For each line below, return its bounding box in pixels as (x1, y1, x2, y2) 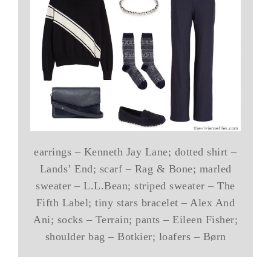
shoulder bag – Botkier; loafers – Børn (45, 230, 226, 243)
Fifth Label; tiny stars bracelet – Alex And (36, 196, 235, 209)
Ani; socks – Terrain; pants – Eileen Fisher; (33, 213, 238, 226)
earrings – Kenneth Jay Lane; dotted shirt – (34, 145, 237, 158)
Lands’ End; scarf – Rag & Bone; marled (39, 162, 232, 175)
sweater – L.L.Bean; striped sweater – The (36, 179, 235, 192)
